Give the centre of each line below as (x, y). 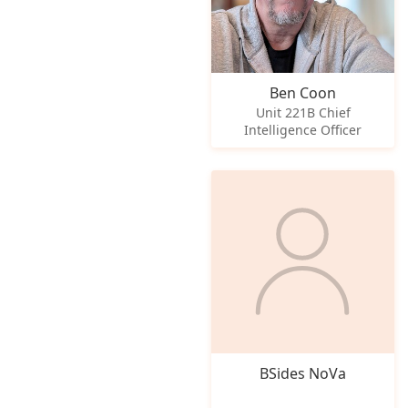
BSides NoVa (303, 373)
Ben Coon (303, 92)
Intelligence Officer (303, 129)
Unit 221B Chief (303, 112)
